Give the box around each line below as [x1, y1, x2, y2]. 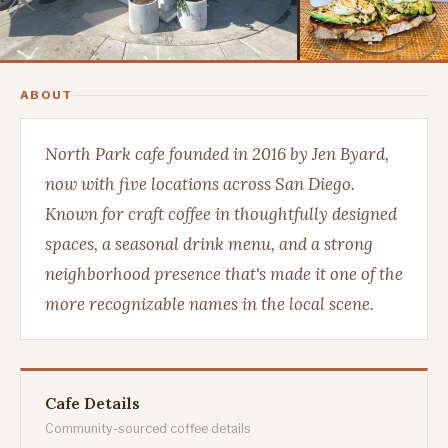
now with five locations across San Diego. [45, 172, 355, 195]
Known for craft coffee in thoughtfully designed [45, 202, 397, 225]
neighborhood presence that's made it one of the [45, 262, 403, 285]
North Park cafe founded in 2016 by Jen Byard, [45, 142, 389, 165]
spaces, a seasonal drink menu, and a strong [45, 232, 373, 255]
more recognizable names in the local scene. [45, 292, 374, 315]
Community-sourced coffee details [45, 420, 251, 436]
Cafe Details [45, 392, 140, 413]
